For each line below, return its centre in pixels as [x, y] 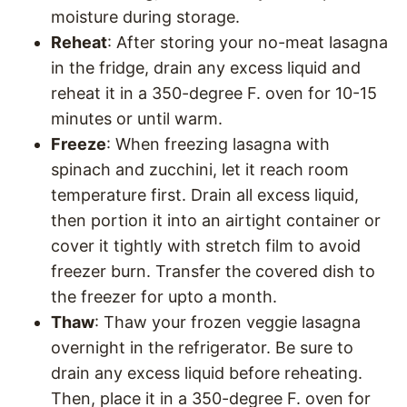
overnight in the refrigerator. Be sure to [202, 347]
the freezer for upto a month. [164, 297]
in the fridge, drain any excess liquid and [206, 68]
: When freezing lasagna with [218, 144]
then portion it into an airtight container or [216, 220]
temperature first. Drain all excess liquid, [205, 195]
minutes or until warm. [137, 119]
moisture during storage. [148, 17]
